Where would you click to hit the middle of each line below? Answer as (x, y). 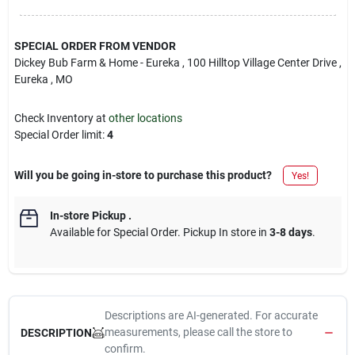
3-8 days (290, 232)
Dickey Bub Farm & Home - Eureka (97, 63)
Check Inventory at (61, 118)
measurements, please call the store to (198, 332)
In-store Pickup (88, 216)
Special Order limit (58, 135)
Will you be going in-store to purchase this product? (143, 175)
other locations (145, 118)
